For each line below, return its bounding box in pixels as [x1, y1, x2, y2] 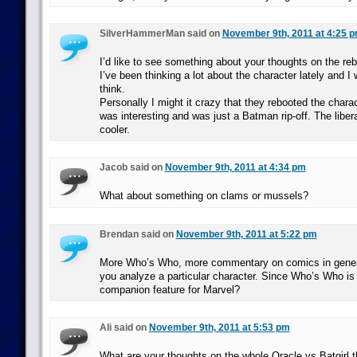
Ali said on [99, 322, 149, 333]
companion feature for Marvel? [99, 284, 240, 296]
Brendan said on [99, 229, 176, 240]
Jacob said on [99, 162, 165, 173]
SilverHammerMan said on [99, 28, 222, 39]
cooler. [99, 124, 130, 135]
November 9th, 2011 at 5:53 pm [148, 322, 290, 333]
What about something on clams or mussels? [99, 190, 308, 202]
